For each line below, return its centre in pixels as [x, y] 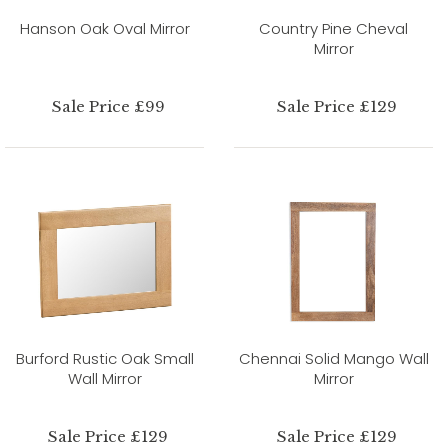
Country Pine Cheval [333, 28]
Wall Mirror [104, 378]
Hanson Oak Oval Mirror [104, 28]
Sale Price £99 [108, 106]
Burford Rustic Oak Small [104, 358]
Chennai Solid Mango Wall [333, 358]
